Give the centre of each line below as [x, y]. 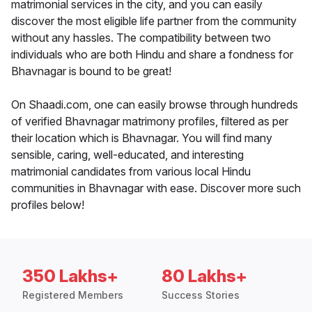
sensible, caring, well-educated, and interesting [127, 155]
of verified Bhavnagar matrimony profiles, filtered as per [150, 122]
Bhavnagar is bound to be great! [91, 71]
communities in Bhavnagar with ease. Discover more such [156, 188]
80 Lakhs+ [204, 276]
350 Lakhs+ [70, 276]
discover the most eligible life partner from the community [154, 21]
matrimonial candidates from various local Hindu [131, 172]
